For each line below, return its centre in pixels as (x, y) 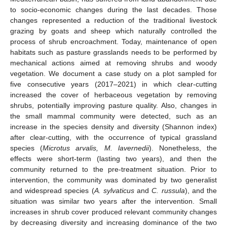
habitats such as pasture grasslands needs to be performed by (113, 52)
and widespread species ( (52, 190)
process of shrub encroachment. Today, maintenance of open (113, 41)
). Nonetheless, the (183, 148)
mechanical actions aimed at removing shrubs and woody (113, 63)
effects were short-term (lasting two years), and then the (113, 158)
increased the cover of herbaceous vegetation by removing (113, 94)
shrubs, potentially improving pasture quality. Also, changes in (113, 105)
